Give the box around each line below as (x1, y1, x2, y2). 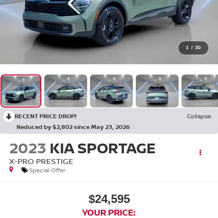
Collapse (187, 111, 211, 120)
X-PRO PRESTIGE (9, 155, 73, 166)
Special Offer (29, 165, 66, 174)
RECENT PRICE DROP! (15, 111, 76, 120)
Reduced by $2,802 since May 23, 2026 (17, 122, 130, 131)
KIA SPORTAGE (49, 137, 156, 158)
